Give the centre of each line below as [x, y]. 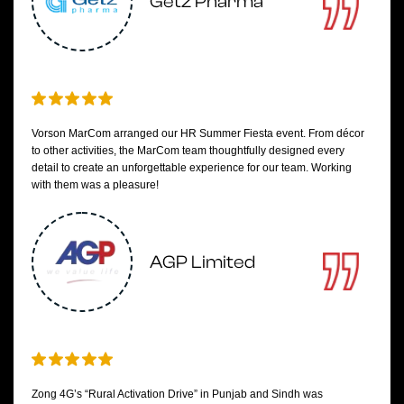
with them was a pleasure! [95, 185]
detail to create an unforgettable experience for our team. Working [192, 168]
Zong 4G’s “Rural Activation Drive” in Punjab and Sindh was [177, 394]
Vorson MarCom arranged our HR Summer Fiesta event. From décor [198, 133]
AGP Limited [202, 262]
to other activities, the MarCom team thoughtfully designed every [188, 151]
